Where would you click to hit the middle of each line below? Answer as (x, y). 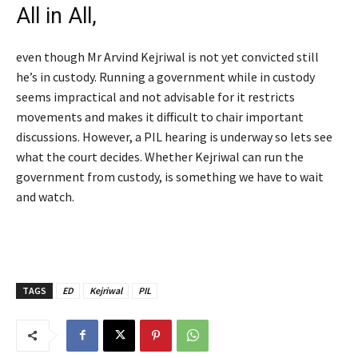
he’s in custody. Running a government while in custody (165, 76)
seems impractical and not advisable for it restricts (155, 96)
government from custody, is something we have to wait (170, 176)
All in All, (56, 16)
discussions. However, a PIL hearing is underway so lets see (174, 136)
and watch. (45, 196)
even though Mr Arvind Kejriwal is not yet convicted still (167, 56)
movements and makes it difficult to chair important (160, 116)
